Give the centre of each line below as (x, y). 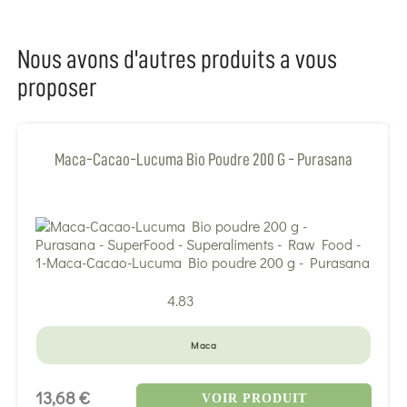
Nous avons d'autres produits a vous (177, 59)
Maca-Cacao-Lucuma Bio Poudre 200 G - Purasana (203, 160)
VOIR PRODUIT (254, 398)
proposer (57, 87)
